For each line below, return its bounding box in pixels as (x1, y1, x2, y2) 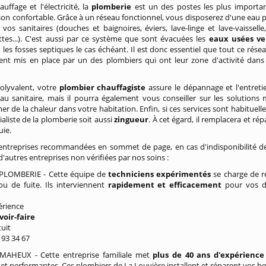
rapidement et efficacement (107, 179, 222, 190)
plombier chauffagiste (59, 82, 149, 93)
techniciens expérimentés (105, 169, 211, 179)
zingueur (114, 114, 149, 125)
